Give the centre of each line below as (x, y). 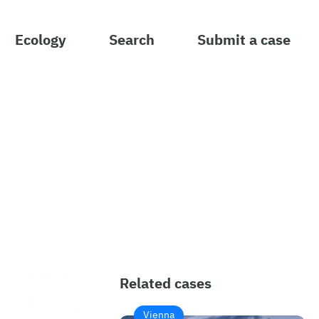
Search (132, 39)
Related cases (166, 282)
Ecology (41, 39)
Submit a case (244, 39)
